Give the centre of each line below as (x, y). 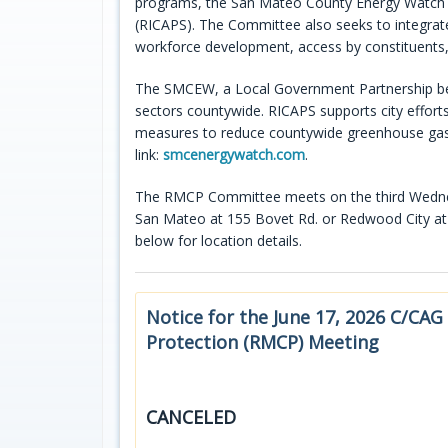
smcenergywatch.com (234, 154)
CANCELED (191, 416)
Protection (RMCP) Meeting (262, 341)
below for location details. (218, 240)
